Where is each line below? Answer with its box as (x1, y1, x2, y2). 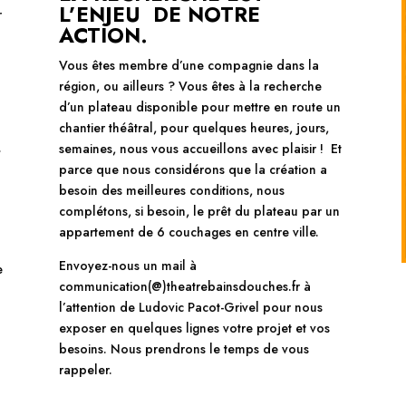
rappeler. (58, 360, 112, 379)
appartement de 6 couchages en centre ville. (58, 222, 319, 241)
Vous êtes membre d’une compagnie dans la (58, 55, 319, 74)
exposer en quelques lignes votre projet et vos (58, 318, 330, 337)
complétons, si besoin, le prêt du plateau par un (58, 201, 340, 220)
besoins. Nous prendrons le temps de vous (58, 339, 309, 358)
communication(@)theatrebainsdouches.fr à (58, 276, 311, 295)
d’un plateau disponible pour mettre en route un (58, 97, 341, 116)
